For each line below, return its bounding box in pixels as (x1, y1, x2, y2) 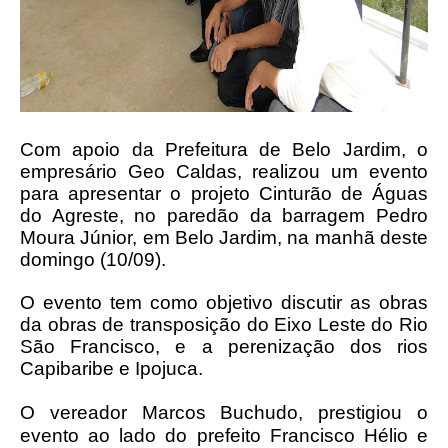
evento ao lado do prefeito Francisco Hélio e (20, 425, 428, 446)
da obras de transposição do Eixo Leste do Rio (20, 314, 428, 335)
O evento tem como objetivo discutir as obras (20, 292, 428, 313)
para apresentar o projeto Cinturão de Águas (20, 183, 428, 204)
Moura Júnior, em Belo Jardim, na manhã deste (20, 227, 428, 248)
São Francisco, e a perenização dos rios (20, 336, 428, 357)
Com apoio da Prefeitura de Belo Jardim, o (20, 139, 428, 160)
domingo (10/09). (20, 249, 166, 270)
